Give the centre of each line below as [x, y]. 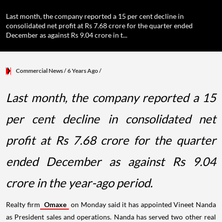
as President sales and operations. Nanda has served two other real [111, 217]
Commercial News [39, 71]
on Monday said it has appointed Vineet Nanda [143, 204]
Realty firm [23, 204]
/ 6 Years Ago [81, 71]
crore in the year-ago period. [79, 183]
